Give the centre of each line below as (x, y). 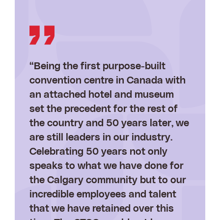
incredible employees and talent (103, 195)
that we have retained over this (102, 209)
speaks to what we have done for (107, 166)
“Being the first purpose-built (97, 67)
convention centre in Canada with (108, 81)
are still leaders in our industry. (101, 138)
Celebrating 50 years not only (98, 152)
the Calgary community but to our (108, 180)
